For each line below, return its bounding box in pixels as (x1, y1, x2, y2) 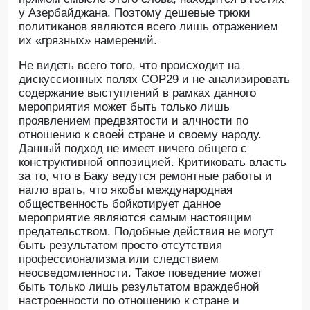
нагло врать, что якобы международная (19, 183, 232, 197)
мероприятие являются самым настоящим (19, 211, 252, 224)
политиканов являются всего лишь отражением (19, 20, 278, 33)
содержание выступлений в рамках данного (19, 86, 256, 100)
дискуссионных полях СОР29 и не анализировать (19, 73, 290, 86)
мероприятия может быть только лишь (19, 100, 230, 113)
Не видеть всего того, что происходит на (19, 59, 240, 72)
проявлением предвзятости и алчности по (19, 114, 248, 127)
